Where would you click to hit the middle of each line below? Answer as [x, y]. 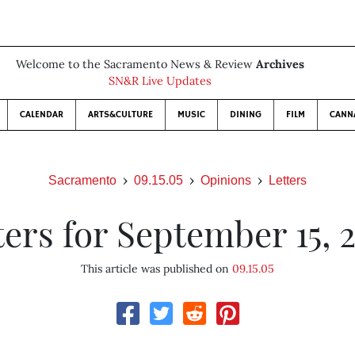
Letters [288, 180]
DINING [246, 115]
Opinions [226, 180]
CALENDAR [42, 115]
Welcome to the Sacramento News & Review [136, 64]
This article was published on [156, 269]
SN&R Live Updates [160, 81]
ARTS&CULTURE [120, 115]
